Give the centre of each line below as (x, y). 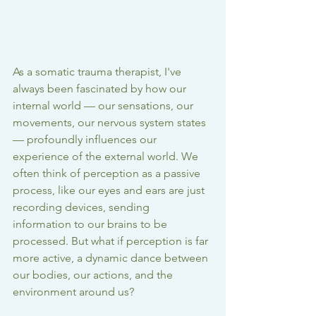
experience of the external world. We (107, 157)
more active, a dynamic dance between (112, 258)
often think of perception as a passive (108, 174)
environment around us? (73, 292)
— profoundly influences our (86, 140)
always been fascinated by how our (101, 89)
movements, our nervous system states (111, 123)
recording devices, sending (83, 207)
